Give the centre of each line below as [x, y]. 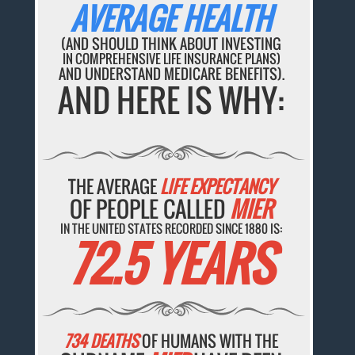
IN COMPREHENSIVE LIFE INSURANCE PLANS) [171, 59]
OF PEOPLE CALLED [150, 208]
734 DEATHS [102, 341]
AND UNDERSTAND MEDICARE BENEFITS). [171, 74]
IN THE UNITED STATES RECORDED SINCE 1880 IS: [172, 228]
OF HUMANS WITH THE [209, 341]
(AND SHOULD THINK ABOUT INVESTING [172, 44]
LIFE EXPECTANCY [217, 186]
